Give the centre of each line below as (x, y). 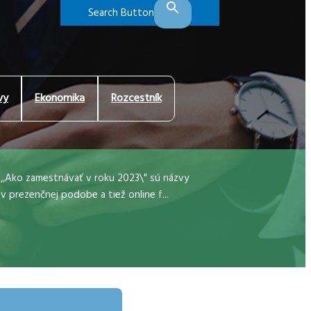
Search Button (121, 13)
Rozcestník (136, 99)
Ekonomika (60, 99)
